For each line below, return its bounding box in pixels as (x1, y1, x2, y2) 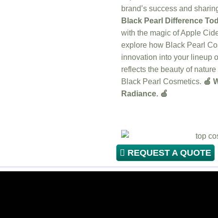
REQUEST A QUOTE (125, 147, 211, 158)
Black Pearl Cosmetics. (121, 77, 203, 86)
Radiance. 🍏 (121, 90, 168, 98)
